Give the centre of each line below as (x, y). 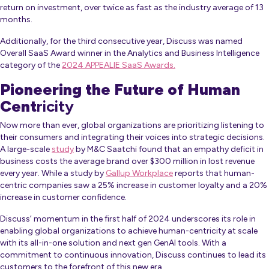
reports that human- (214, 174)
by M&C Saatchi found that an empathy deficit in (169, 150)
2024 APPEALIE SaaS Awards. (119, 65)
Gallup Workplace (139, 174)
